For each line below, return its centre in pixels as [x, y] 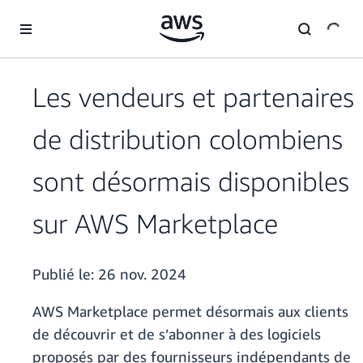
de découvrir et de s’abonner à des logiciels [177, 334]
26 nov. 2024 [142, 274]
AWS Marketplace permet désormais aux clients [190, 312]
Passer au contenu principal [76, 16]
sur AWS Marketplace [155, 224]
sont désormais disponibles [191, 181]
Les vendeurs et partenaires [193, 97]
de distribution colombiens [188, 139]
